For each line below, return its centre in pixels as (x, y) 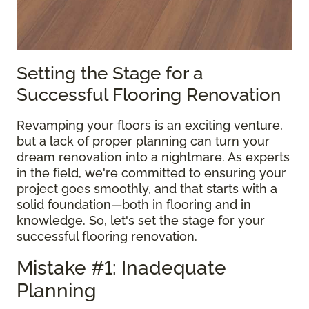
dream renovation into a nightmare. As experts (153, 157)
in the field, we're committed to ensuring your (151, 173)
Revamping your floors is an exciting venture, (150, 125)
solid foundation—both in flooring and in (134, 205)
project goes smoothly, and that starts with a (147, 189)
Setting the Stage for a (110, 73)
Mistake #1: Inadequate (121, 268)
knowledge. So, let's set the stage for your (141, 220)
